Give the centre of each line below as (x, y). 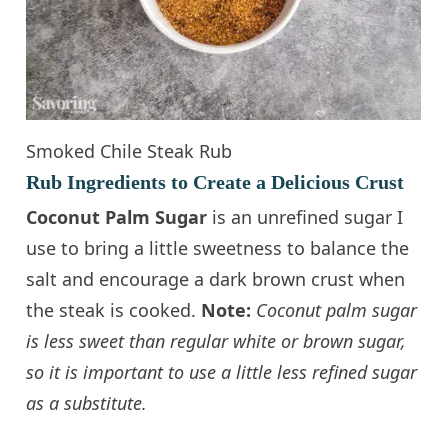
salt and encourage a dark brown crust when (216, 279)
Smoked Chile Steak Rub (129, 151)
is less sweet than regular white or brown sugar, (216, 341)
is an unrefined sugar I (305, 217)
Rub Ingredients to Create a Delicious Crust (215, 182)
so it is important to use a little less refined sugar (222, 372)
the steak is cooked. (114, 310)
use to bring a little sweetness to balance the (218, 248)
